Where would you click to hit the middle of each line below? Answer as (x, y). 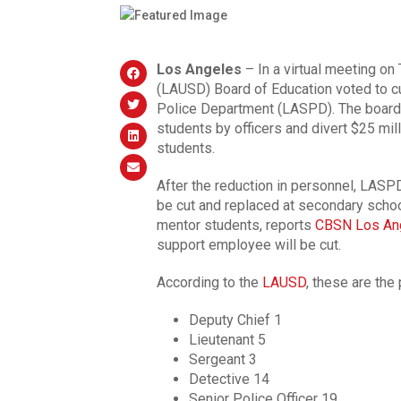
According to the (209, 282)
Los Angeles (199, 69)
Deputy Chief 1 (235, 320)
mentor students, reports (235, 225)
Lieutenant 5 (227, 339)
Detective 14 (229, 379)
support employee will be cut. (248, 244)
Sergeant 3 (222, 359)
